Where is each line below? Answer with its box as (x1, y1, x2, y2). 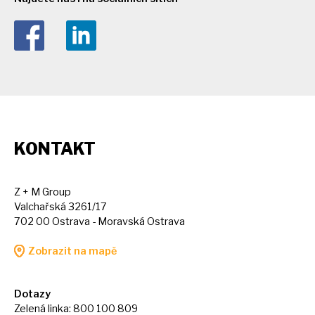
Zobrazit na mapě (28, 244, 117, 257)
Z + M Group (14, 185, 71, 198)
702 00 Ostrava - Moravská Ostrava (14, 214, 185, 228)
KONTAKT (14, 138, 96, 159)
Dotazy (14, 287, 51, 300)
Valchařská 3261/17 (14, 200, 107, 213)
